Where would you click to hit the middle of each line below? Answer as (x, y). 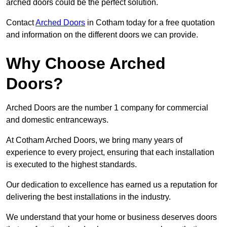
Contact (21, 23)
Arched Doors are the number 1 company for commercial (107, 108)
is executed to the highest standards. (71, 165)
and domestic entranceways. (57, 120)
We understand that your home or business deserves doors (111, 217)
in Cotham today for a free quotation (150, 23)
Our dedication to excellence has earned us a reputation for (112, 185)
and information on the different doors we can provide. (102, 35)
